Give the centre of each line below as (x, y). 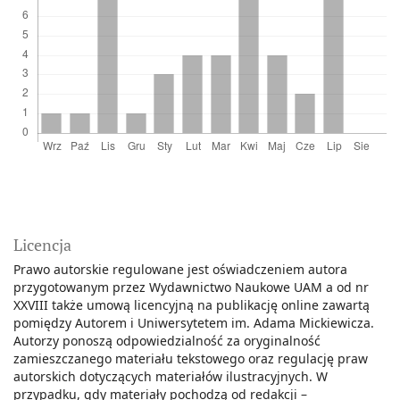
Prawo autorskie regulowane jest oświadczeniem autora (180, 270)
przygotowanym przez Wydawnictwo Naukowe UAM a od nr (191, 287)
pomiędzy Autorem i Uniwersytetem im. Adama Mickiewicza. (194, 323)
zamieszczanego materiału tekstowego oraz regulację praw (191, 359)
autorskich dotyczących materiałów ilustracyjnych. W (171, 377)
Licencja (42, 245)
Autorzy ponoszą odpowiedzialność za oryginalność (167, 341)
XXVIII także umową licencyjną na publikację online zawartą (192, 305)
